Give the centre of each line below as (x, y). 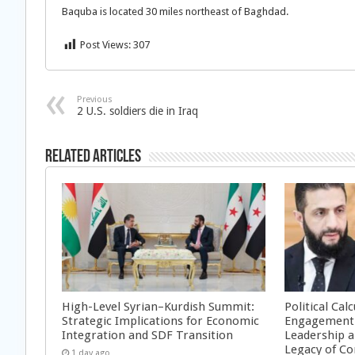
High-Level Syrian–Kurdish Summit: (158, 306)
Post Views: (105, 45)
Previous (95, 99)
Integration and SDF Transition (147, 335)
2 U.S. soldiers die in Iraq (137, 111)
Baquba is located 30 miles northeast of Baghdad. (175, 11)
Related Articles (93, 157)
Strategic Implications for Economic (160, 321)
